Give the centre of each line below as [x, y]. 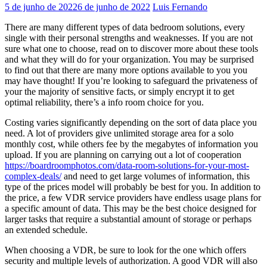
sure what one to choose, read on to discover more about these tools [131, 48]
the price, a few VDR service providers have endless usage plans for [133, 197]
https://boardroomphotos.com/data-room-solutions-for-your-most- [127, 165]
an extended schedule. [46, 229]
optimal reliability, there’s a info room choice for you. [104, 102]
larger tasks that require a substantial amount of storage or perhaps [128, 219]
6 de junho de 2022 [114, 7]
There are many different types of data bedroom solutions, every [125, 27]
